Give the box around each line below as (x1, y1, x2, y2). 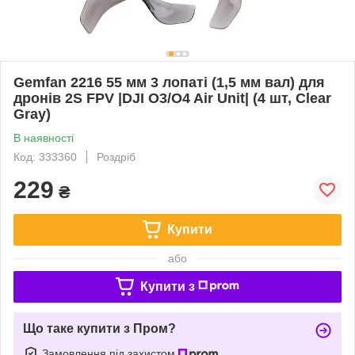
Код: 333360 (13, 150, 77, 163)
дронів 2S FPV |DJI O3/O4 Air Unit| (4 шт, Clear (13, 90, 331, 106)
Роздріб (97, 150, 136, 163)
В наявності (13, 131, 74, 144)
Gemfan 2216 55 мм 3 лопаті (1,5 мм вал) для (13, 74, 325, 90)
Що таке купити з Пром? (23, 321, 176, 335)
